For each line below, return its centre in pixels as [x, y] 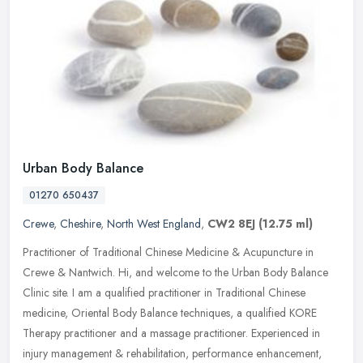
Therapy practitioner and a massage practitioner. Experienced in [171, 333]
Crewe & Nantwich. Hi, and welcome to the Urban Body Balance [175, 273]
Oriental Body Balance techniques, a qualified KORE [194, 313]
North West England [154, 224]
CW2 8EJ [231, 224]
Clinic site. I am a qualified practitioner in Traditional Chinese [164, 293]
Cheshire [80, 224]
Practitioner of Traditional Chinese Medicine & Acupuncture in [168, 252]
